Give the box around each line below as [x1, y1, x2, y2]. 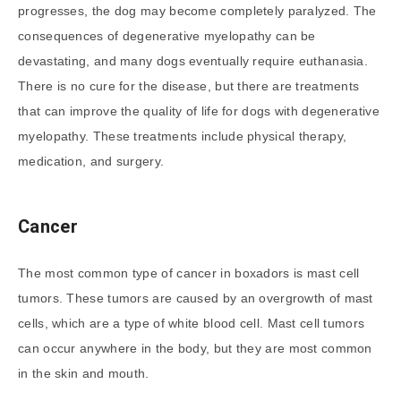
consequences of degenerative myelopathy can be [18, 28, 316, 43]
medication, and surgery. [18, 153, 165, 168]
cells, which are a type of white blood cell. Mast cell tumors [18, 315, 365, 330]
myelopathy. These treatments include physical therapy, [18, 128, 347, 143]
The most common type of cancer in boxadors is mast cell [18, 265, 360, 280]
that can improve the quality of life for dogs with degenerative [18, 103, 380, 118]
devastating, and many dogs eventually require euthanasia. [18, 53, 369, 68]
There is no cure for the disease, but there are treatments [18, 78, 360, 93]
